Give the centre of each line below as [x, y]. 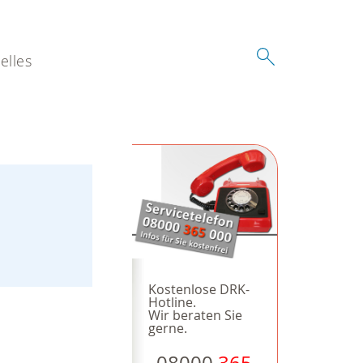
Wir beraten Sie [195, 316]
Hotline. [172, 303]
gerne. [167, 329]
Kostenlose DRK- [199, 290]
